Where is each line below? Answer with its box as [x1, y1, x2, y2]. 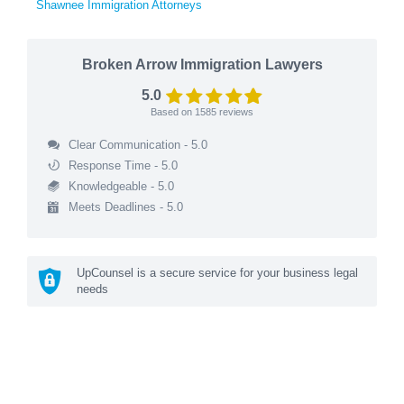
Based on [151, 106, 195, 117]
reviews [216, 106, 253, 117]
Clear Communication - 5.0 [68, 137, 207, 151]
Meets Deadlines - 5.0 [68, 199, 183, 214]
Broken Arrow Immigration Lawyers [81, 56, 323, 72]
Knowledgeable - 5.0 [68, 179, 174, 193]
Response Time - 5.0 [68, 158, 178, 172]
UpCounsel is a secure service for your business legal [77, 265, 358, 280]
